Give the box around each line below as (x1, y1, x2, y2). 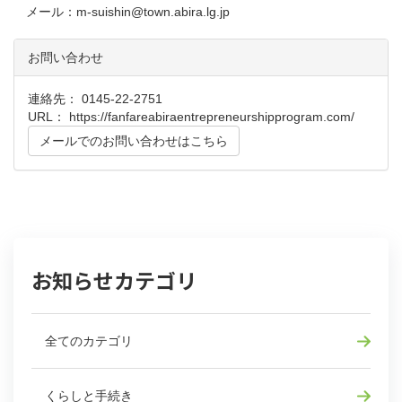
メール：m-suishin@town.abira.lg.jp (13, 4, 230, 19)
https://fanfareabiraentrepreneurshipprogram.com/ (69, 109, 354, 124)
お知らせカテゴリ (31, 265, 197, 295)
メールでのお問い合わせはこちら (39, 134, 228, 148)
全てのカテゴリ (45, 334, 133, 348)
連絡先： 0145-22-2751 (28, 92, 162, 106)
